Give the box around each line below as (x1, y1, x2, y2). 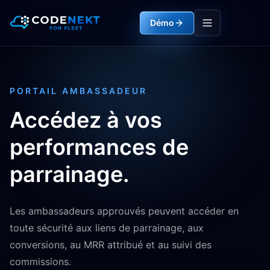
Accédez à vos (10, 107, 162, 133)
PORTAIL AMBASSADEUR (10, 86, 148, 96)
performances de (10, 134, 189, 160)
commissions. (10, 256, 71, 268)
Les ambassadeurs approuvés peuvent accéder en (10, 205, 239, 217)
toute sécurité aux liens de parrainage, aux (10, 222, 204, 234)
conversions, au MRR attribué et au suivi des (10, 239, 212, 251)
